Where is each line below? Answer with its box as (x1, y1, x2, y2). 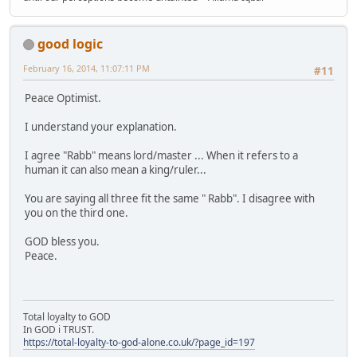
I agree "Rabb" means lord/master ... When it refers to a (25, 147, 300, 163)
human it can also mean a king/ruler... (25, 162, 206, 177)
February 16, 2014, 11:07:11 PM (23, 61, 150, 74)
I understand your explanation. (25, 119, 177, 134)
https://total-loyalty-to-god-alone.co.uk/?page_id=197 (23, 335, 255, 350)
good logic (37, 34, 103, 53)
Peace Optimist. (25, 90, 101, 105)
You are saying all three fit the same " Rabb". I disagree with (25, 190, 315, 206)
